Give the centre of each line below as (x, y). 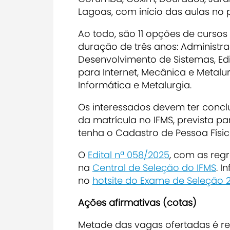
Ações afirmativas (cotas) (139, 202)
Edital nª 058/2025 (129, 155)
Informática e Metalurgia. (135, 85)
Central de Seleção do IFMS (154, 167)
